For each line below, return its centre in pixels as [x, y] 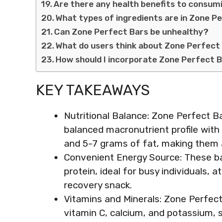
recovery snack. [98, 185]
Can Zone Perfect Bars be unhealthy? [132, 31]
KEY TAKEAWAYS [93, 90]
